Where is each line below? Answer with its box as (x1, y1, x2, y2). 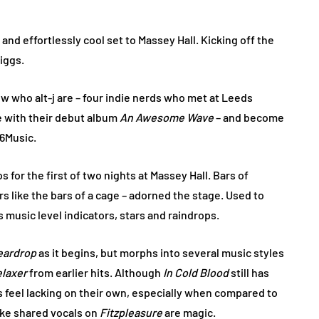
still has (229, 266, 269, 279)
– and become (214, 110, 284, 124)
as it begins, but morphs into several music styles (36, 246, 284, 259)
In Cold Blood (163, 266, 229, 279)
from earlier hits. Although (29, 266, 163, 279)
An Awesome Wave (120, 110, 214, 124)
